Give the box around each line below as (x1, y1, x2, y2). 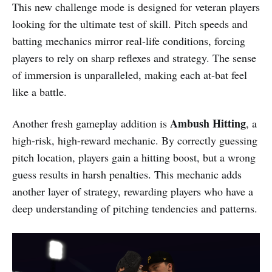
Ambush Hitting (170, 115, 246, 132)
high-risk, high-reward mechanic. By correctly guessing (12, 133, 257, 148)
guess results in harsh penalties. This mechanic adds (12, 167, 242, 182)
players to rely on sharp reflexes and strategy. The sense (12, 50, 256, 66)
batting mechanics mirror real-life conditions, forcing (12, 33, 245, 49)
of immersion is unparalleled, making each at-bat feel (12, 67, 247, 83)
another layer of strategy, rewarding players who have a (12, 184, 253, 199)
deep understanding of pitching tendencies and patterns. (12, 201, 257, 216)
